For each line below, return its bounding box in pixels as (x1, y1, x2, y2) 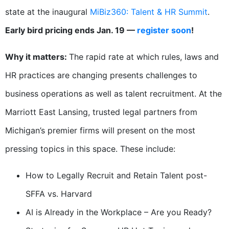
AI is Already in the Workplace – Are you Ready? (26, 207, 212, 218)
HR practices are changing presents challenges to (5, 70, 197, 81)
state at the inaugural (5, 7, 90, 17)
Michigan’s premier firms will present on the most (5, 125, 195, 136)
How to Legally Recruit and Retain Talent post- (26, 170, 207, 181)
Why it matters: (5, 52, 69, 62)
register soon (137, 25, 191, 36)
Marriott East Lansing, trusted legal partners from (5, 107, 197, 118)
